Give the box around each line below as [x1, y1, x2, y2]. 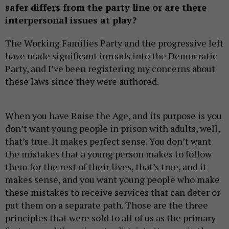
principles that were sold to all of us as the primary [5, 212, 216, 224]
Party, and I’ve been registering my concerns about [5, 62, 215, 75]
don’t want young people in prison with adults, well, [5, 122, 220, 135]
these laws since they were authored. [5, 75, 159, 88]
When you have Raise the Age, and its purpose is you [5, 109, 222, 122]
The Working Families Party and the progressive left [5, 37, 223, 50]
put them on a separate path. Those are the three [5, 199, 208, 212]
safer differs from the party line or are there [5, 1, 207, 14]
